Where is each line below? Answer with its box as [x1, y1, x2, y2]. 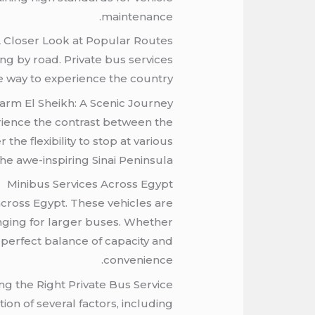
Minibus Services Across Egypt [6, 177, 173, 191]
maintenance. [101, 9, 173, 23]
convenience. [103, 253, 173, 267]
